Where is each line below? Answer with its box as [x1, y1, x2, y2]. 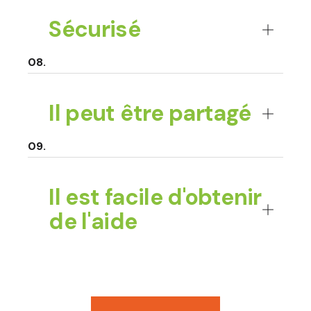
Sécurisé [49, 15, 141, 44]
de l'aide [49, 207, 137, 237]
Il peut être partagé [49, 99, 251, 128]
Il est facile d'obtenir [49, 183, 262, 212]
